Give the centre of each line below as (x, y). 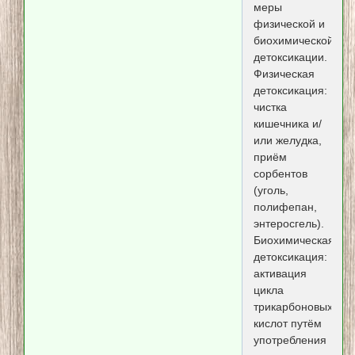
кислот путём (287, 323)
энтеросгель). (288, 223)
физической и (289, 23)
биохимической (293, 40)
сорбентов (280, 173)
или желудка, (287, 140)
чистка (270, 107)
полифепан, (285, 206)
